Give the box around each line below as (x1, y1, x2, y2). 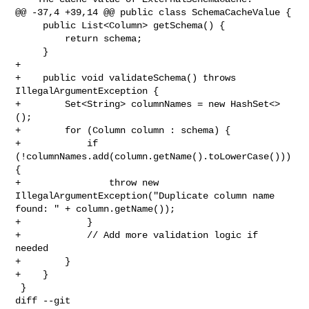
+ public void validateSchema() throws (15, 72, 237, 83)
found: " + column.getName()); (15, 203, 176, 215)
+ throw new (15, 177, 159, 188)
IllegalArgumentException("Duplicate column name (15, 190, 281, 201)
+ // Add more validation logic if (15, 229, 259, 241)
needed (15, 242, 49, 254)
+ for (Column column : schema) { (15, 124, 231, 136)
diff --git (15, 295, 77, 306)
